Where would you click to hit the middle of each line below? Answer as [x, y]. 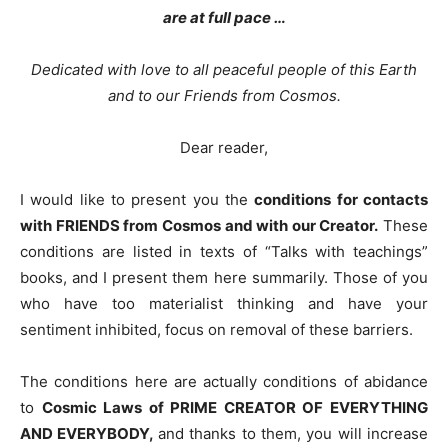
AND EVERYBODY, [89, 433]
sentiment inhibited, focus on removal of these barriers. [216, 329]
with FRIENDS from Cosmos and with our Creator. [199, 225]
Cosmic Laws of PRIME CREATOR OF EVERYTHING [235, 407]
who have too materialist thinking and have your [224, 303]
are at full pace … [224, 17]
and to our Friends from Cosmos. [224, 95]
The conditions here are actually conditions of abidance [224, 381]
